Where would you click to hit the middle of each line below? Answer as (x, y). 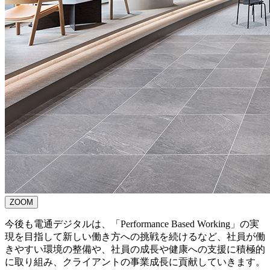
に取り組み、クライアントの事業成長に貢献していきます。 (135, 262)
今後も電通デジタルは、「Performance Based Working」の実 (132, 224)
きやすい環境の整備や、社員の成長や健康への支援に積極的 (135, 249)
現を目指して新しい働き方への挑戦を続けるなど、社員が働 (135, 236)
